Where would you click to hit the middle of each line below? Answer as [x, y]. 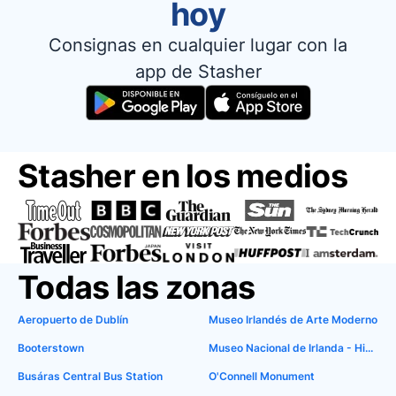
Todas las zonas [137, 287]
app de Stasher [198, 72]
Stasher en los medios [183, 176]
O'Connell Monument [262, 376]
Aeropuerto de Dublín [73, 320]
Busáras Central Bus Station [90, 376]
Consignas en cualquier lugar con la [198, 45]
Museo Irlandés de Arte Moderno [293, 320]
